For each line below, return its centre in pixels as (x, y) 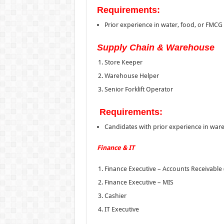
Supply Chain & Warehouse (155, 47)
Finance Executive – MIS (139, 182)
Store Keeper (123, 62)
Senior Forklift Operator (138, 89)
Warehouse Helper (131, 75)
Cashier (115, 195)
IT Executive (121, 209)
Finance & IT (115, 147)
